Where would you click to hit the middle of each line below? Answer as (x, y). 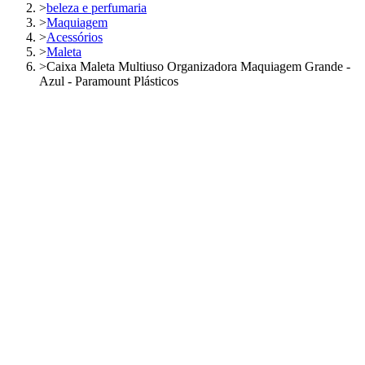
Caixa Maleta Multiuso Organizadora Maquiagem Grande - (198, 66)
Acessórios (75, 37)
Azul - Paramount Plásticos (109, 81)
